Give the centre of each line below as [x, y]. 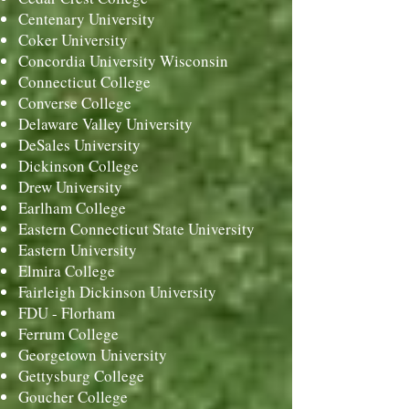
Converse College [75, 103]
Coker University [73, 40]
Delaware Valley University [105, 124]
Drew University [70, 187]
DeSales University [79, 145]
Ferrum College [68, 334]
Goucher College [73, 397]
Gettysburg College [81, 376]
